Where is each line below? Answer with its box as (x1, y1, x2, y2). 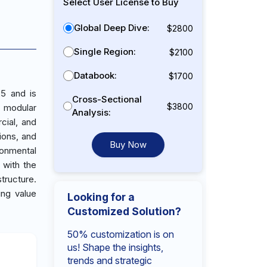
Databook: (74, 70, 117, 81)
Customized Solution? (67, 205, 181, 218)
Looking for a (67, 191, 135, 203)
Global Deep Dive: (74, 22, 150, 33)
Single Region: (74, 46, 136, 57)
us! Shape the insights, (67, 241, 163, 253)
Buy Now (109, 139, 147, 150)
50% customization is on (67, 228, 174, 240)
